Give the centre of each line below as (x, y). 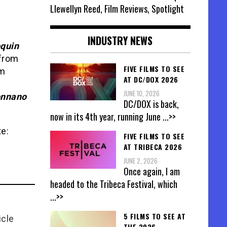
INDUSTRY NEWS (120, 40)
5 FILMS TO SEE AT (154, 216)
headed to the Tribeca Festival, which (113, 184)
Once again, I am (152, 172)
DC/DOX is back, (151, 104)
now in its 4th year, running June (106, 116)
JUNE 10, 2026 (141, 93)
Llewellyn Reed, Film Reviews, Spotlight (117, 8)
